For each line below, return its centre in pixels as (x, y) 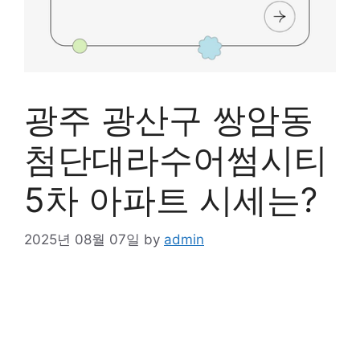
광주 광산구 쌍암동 (169, 119)
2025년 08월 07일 (82, 239)
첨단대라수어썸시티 (176, 160)
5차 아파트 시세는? (171, 200)
